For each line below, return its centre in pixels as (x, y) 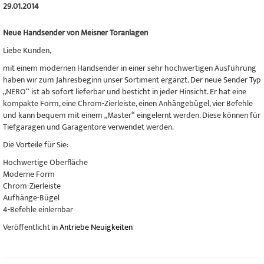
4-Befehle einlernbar (38, 209)
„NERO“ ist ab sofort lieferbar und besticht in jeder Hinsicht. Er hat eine (125, 92)
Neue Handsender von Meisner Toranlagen (75, 33)
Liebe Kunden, (27, 50)
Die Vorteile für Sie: (36, 145)
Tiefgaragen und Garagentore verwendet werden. (88, 127)
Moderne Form (29, 174)
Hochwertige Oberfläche (45, 162)
